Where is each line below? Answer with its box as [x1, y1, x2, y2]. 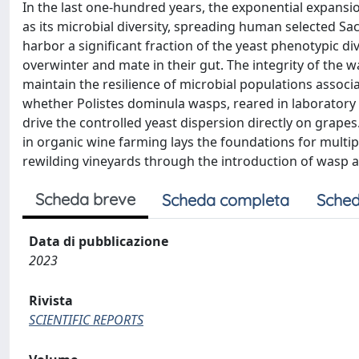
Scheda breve [35, 188, 135, 209]
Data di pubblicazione [29, 232, 168, 250]
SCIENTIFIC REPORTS [29, 310, 143, 329]
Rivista [29, 291, 73, 309]
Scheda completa [162, 189, 289, 210]
